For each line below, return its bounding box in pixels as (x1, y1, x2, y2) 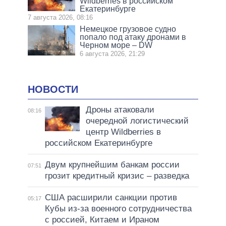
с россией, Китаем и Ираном (44, 215, 159, 225)
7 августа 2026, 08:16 (28, 13, 93, 21)
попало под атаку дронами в (80, 32, 187, 41)
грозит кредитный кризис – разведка (44, 171, 189, 181)
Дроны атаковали (85, 105, 154, 115)
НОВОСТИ (28, 83, 78, 95)
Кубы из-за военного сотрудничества (44, 204, 192, 214)
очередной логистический (85, 116, 189, 126)
